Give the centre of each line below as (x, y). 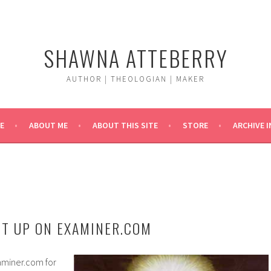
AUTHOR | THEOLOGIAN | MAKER (135, 79)
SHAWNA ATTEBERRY (135, 58)
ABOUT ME (48, 125)
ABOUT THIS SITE (125, 125)
